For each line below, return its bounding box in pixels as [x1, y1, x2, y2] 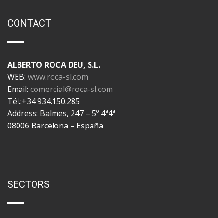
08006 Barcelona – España [7, 120, 103, 131]
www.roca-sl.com [28, 71, 88, 82]
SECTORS [7, 178, 50, 190]
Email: [7, 83, 30, 94]
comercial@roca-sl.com [30, 83, 113, 94]
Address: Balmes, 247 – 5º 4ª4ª [7, 108, 115, 119]
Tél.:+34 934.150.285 [7, 95, 80, 107]
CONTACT [7, 17, 51, 29]
